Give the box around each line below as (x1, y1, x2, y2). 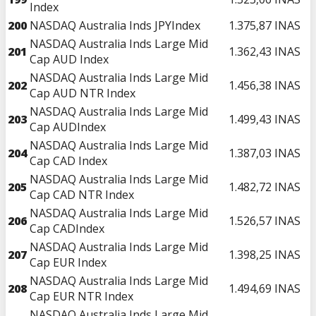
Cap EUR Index (30, 254, 107, 270)
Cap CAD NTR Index (30, 186, 134, 202)
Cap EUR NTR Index (30, 288, 133, 304)
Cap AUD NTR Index (30, 85, 135, 101)
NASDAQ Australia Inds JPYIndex (30, 17, 200, 33)
